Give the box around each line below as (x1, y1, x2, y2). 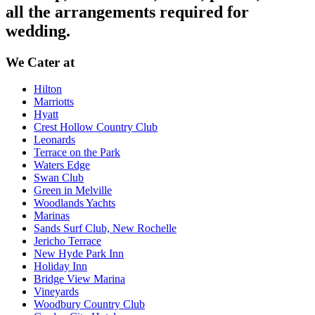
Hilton (34, 83, 62, 96)
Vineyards (34, 285, 79, 298)
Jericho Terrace (34, 235, 101, 247)
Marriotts (34, 96, 74, 108)
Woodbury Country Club (34, 298, 145, 311)
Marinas (34, 210, 70, 222)
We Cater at (6, 54, 75, 70)
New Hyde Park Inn (34, 247, 124, 260)
